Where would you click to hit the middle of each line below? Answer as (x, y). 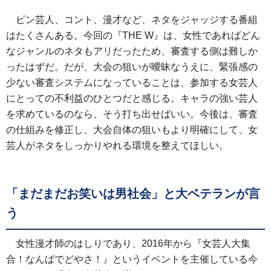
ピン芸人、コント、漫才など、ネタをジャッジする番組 (137, 20)
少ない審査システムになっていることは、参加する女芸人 (132, 83)
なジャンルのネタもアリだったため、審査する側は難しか (132, 51)
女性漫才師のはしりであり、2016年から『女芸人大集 (133, 243)
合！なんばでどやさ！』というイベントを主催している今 (132, 259)
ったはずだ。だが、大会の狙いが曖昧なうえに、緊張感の (132, 67)
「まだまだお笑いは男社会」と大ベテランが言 (133, 194)
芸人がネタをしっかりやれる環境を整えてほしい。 (117, 145)
